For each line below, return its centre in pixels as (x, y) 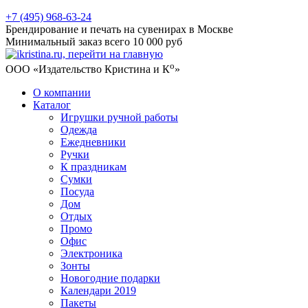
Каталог (52, 105)
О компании (62, 93)
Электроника (91, 254)
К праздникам (93, 167)
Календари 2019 (98, 291)
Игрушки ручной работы (119, 118)
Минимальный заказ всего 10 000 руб (94, 42)
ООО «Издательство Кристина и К (88, 69)
